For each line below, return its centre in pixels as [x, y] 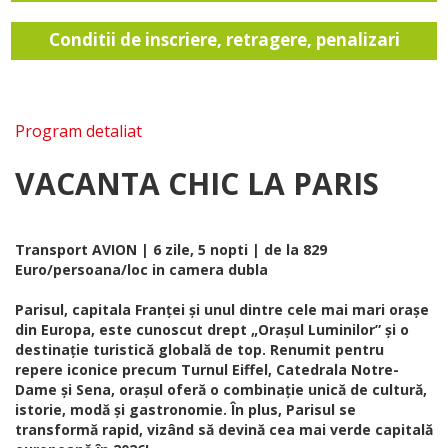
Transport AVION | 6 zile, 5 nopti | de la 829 [171, 250]
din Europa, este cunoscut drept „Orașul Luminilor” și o [212, 330]
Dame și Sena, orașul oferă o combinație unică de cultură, [221, 390]
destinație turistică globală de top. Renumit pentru [199, 350]
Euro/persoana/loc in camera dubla [141, 270]
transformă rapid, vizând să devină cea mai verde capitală [224, 430]
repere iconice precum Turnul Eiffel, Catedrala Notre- [207, 370]
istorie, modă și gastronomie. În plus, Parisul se [185, 410]
